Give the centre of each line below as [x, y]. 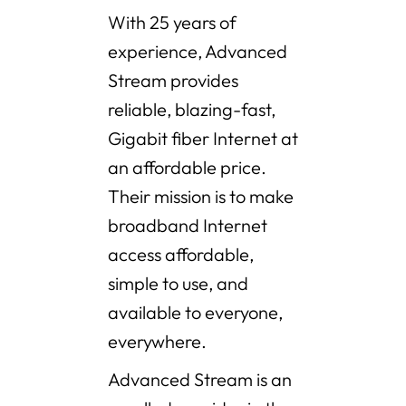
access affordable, [181, 255]
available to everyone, [195, 313]
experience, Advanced [198, 52]
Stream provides [173, 81]
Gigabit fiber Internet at [203, 139]
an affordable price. [187, 168]
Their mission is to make [201, 197]
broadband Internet [188, 226]
